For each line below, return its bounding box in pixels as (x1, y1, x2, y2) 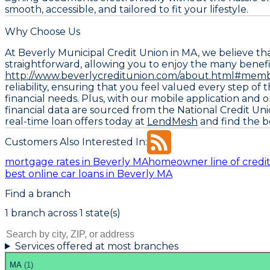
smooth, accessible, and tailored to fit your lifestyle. (5, 3, 248, 15)
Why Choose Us (5, 25, 80, 37)
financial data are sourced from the (5, 104, 177, 116)
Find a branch (5, 187, 71, 199)
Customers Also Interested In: (5, 136, 147, 148)
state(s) (83, 207, 121, 219)
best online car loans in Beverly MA (5, 168, 172, 180)
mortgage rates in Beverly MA (5, 155, 148, 168)
